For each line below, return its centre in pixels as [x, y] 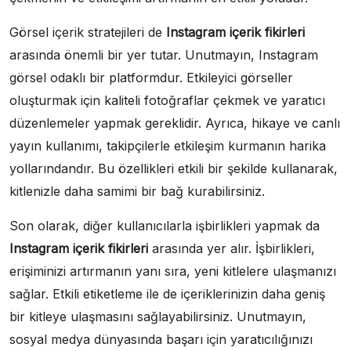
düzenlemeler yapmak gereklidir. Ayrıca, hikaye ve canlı [175, 123]
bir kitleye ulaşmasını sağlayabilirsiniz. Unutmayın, [158, 316]
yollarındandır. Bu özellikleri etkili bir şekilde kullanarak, [174, 168]
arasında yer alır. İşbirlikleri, [232, 248]
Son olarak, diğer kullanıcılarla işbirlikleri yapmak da [165, 225]
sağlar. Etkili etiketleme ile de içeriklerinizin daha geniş [167, 293]
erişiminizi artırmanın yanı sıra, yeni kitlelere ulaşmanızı [173, 271]
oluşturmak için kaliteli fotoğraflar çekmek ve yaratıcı [167, 100]
